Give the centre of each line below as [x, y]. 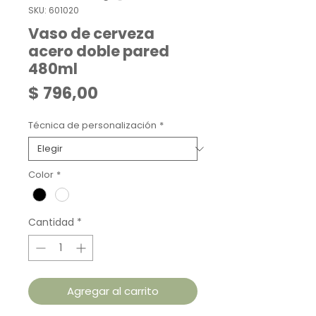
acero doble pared [99, 51]
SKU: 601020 [54, 10]
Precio [124, 92]
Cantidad [51, 223]
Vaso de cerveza [91, 34]
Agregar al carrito [113, 291]
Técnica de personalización [92, 125]
